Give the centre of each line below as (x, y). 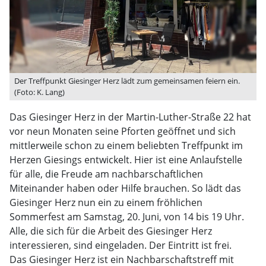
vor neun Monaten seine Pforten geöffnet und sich (123, 131)
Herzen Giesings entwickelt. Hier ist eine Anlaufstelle (126, 160)
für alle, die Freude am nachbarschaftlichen (106, 174)
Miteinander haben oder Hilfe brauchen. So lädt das (125, 188)
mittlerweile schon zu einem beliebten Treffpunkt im (126, 145)
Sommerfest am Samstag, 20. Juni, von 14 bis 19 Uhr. (127, 217)
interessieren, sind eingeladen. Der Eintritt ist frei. (121, 245)
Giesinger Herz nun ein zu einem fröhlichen (106, 202)
